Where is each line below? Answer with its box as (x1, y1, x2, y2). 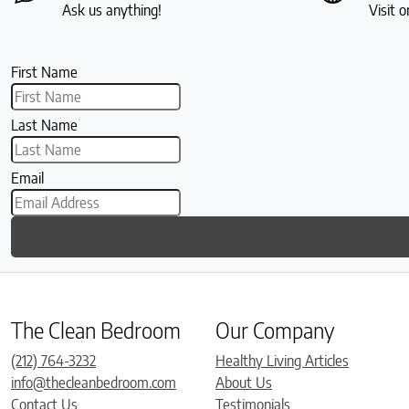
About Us (215, 372, 272, 392)
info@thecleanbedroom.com (11, 372, 176, 392)
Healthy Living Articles (215, 351, 349, 370)
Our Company (215, 315, 335, 343)
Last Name (11, 115, 78, 134)
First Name (11, 62, 78, 81)
